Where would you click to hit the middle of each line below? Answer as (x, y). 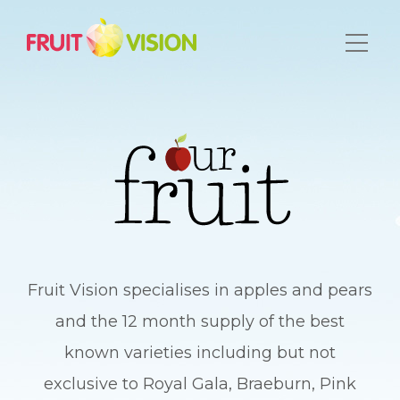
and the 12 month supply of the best (200, 322)
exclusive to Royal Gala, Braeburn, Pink (200, 384)
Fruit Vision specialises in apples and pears (200, 291)
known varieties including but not (200, 353)
